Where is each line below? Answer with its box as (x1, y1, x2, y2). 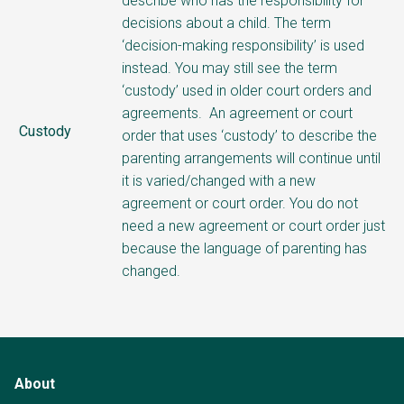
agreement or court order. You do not (122, 194, 358, 212)
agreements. (122, 104, 209, 122)
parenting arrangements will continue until (122, 149, 381, 167)
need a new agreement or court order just (122, 216, 385, 234)
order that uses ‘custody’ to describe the (122, 126, 377, 144)
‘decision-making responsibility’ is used (122, 36, 364, 54)
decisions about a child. (122, 14, 274, 32)
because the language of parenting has (122, 239, 367, 257)
